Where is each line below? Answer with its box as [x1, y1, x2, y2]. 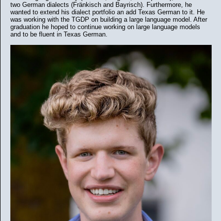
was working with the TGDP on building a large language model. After [10, 16, 207, 23]
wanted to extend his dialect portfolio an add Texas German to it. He [10, 8, 205, 16]
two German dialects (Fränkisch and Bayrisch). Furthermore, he [10, 1, 192, 8]
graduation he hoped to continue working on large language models [10, 23, 200, 31]
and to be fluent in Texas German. [10, 31, 108, 38]
